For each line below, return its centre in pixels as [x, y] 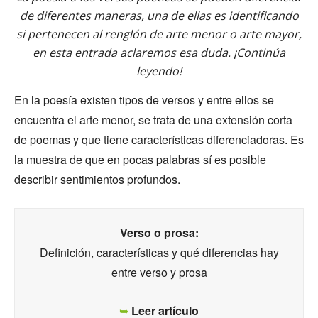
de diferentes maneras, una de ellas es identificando [159, 16]
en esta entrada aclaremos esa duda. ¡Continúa [159, 53]
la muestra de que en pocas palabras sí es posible [140, 159]
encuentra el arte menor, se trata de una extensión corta [153, 120]
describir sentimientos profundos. [99, 179]
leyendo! [159, 71]
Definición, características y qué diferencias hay [159, 252]
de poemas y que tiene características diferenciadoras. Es [159, 139]
